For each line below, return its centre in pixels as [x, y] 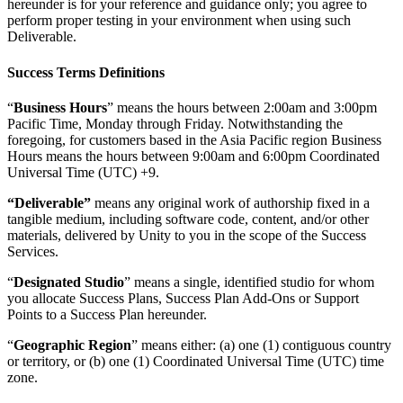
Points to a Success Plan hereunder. [107, 314]
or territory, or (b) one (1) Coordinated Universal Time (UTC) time [196, 361]
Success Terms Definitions [86, 72]
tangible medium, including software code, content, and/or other [188, 219]
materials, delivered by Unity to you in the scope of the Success [187, 235]
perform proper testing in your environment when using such [179, 21]
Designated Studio [69, 282]
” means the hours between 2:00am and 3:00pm [242, 107]
